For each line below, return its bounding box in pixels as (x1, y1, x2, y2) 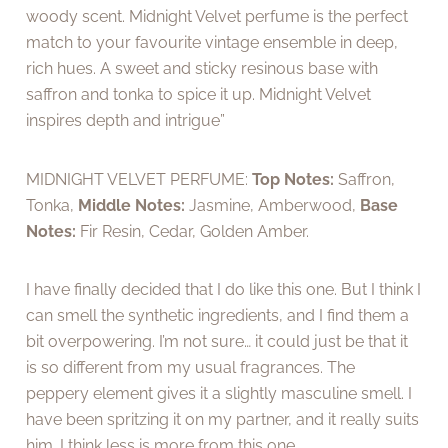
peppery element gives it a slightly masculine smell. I (26, 384, 413, 404)
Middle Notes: (78, 195, 186, 215)
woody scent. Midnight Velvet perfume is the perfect (26, 7, 409, 27)
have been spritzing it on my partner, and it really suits (26, 410, 420, 430)
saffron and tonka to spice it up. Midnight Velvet (26, 85, 372, 105)
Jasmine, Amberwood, (185, 195, 361, 215)
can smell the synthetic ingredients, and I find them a (26, 306, 410, 326)
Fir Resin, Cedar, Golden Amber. (76, 221, 310, 241)
